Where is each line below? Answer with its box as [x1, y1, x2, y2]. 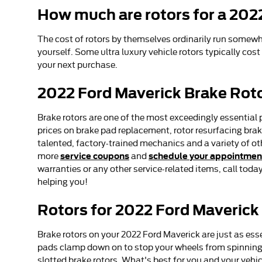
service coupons [60, 150, 129, 161]
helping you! [37, 177, 88, 187]
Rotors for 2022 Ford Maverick [37, 201, 259, 219]
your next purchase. [37, 60, 118, 70]
